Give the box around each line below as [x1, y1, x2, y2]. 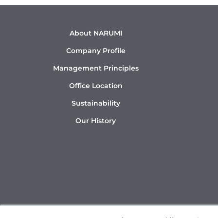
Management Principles [53, 64, 139, 73]
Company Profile [66, 46, 126, 55]
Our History [75, 116, 116, 126]
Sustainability [71, 99, 120, 108]
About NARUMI [69, 29, 122, 38]
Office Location [69, 81, 123, 91]
